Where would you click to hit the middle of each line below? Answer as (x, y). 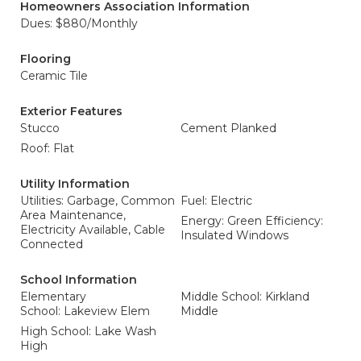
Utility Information (75, 184)
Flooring (46, 59)
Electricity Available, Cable (93, 230)
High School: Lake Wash (88, 331)
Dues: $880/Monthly (79, 23)
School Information (79, 280)
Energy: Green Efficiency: (252, 221)
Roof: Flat (47, 148)
